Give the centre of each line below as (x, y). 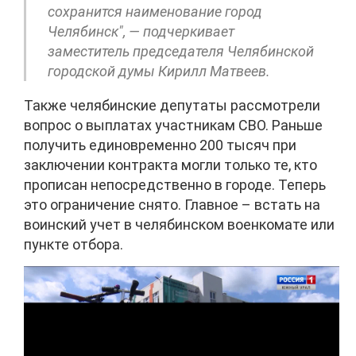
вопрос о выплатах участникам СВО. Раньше (173, 125)
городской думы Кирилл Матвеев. (159, 71)
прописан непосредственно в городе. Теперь (175, 184)
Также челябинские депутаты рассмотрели (172, 105)
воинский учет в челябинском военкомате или (179, 224)
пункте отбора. (74, 244)
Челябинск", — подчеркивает (141, 31)
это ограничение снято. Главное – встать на (172, 204)
